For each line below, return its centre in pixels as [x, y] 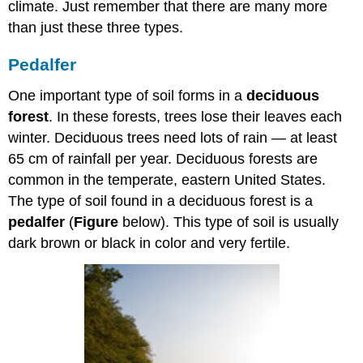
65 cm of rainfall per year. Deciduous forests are [163, 158]
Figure [96, 222]
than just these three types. [96, 28]
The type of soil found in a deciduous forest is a [161, 201]
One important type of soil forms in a [128, 95]
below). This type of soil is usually [229, 222]
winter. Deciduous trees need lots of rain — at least [173, 137]
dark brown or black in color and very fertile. [149, 243]
